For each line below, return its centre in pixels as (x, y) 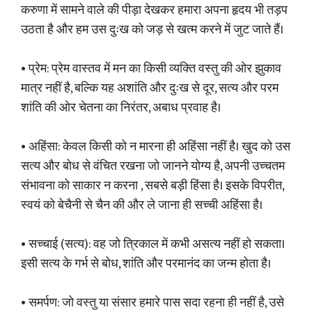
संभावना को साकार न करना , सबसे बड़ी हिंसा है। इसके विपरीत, (152, 186)
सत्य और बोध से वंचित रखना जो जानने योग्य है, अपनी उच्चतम (153, 166)
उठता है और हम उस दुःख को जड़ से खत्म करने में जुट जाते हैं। (152, 30)
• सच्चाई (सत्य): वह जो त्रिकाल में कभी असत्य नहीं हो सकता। (153, 244)
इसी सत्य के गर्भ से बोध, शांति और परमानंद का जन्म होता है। (146, 264)
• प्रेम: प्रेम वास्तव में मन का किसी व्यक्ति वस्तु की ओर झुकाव (151, 69)
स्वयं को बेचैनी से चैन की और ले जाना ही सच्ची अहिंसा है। (142, 205)
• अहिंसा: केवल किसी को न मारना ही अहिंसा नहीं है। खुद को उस (156, 147)
